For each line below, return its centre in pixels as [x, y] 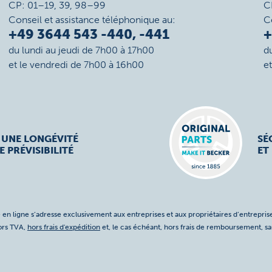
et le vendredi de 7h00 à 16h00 [76, 65]
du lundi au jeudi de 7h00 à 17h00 [81, 50]
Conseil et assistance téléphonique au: [92, 20]
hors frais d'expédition [64, 227]
